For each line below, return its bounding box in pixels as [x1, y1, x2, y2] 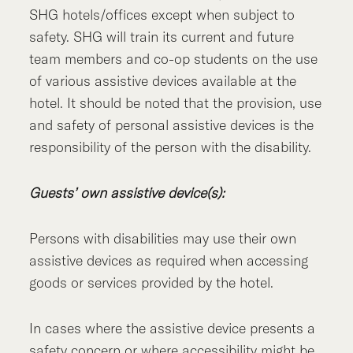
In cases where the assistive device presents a [29, 319, 316, 338]
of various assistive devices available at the [29, 72, 297, 91]
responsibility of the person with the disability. [29, 138, 312, 157]
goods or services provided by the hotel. [29, 273, 274, 292]
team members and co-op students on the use [29, 50, 318, 69]
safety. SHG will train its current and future [29, 28, 295, 46]
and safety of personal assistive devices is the [29, 116, 314, 135]
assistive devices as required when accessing [29, 251, 309, 270]
